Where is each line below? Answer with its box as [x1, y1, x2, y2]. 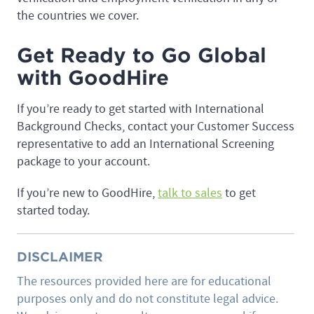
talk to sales [158, 184, 222, 201]
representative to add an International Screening [17, 135, 274, 152]
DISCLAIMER [17, 249, 103, 264]
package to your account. [17, 153, 150, 170]
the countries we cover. [17, 7, 142, 24]
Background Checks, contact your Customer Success [17, 118, 294, 135]
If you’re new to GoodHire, [17, 184, 158, 201]
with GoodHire [17, 65, 169, 90]
